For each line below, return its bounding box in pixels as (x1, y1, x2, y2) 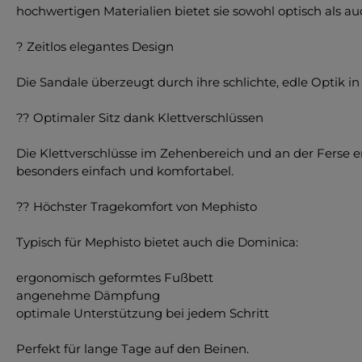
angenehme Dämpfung (16, 287, 160, 303)
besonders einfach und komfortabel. (16, 162, 234, 179)
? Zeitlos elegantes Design (16, 38, 174, 54)
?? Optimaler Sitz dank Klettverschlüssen (16, 109, 263, 125)
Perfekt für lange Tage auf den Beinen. (16, 340, 249, 356)
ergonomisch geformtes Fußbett (16, 269, 213, 285)
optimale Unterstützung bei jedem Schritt (16, 305, 269, 321)
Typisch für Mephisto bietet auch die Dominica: (16, 234, 298, 250)
